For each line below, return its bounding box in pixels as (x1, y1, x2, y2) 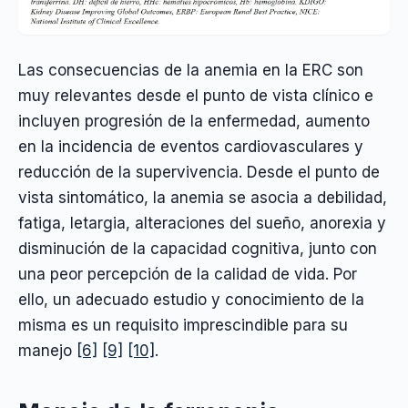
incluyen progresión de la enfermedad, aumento (18, 112, 370, 131)
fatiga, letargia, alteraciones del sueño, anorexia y (18, 214, 386, 233)
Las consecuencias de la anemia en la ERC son (18, 61, 363, 80)
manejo (18, 342, 76, 361)
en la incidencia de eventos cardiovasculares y (18, 138, 363, 157)
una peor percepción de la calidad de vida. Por (18, 265, 357, 284)
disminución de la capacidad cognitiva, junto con (18, 240, 377, 259)
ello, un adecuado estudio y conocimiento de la (18, 291, 364, 310)
